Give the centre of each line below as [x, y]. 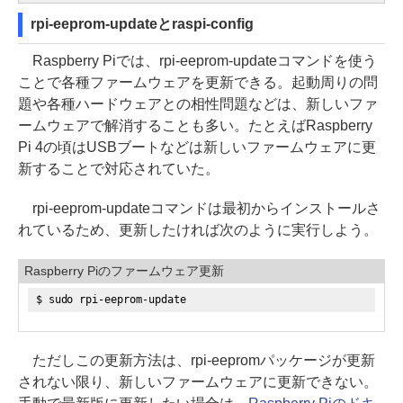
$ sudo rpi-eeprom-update [111, 299]
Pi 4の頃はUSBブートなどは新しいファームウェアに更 [197, 147]
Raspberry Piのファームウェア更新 [124, 270]
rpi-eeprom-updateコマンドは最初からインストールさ [199, 208]
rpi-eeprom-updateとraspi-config [142, 23]
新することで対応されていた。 [119, 168]
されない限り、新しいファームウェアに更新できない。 [198, 382]
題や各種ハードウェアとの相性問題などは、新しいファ [198, 103]
